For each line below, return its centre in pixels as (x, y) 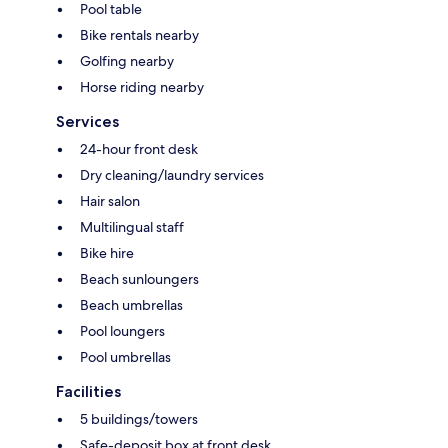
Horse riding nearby (142, 86)
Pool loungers (122, 330)
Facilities (88, 391)
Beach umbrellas (131, 304)
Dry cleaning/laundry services (172, 174)
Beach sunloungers (139, 278)
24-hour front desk (139, 148)
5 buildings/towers (139, 418)
